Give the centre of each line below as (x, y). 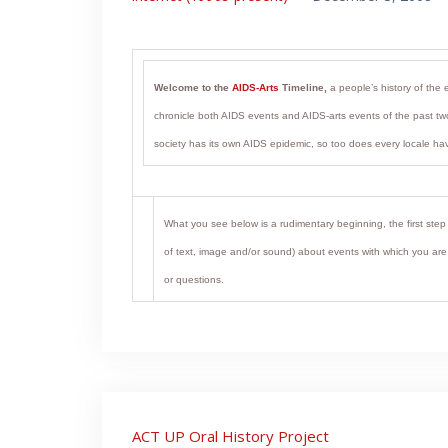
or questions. (194, 280)
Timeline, (303, 88)
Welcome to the (193, 88)
